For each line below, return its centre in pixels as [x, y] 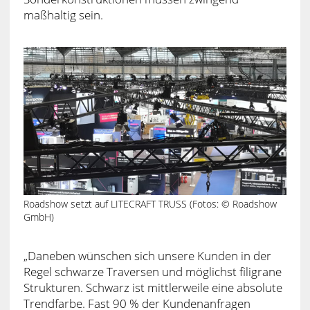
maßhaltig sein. [63, 15]
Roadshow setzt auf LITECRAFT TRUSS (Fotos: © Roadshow [150, 204]
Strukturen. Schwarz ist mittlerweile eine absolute [153, 288]
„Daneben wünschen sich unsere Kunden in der [147, 256]
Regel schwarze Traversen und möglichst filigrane [152, 272]
